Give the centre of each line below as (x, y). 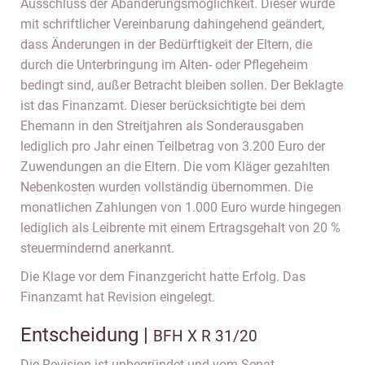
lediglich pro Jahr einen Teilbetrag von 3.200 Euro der (173, 146)
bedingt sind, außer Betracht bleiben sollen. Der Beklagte (182, 85)
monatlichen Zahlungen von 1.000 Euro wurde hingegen (181, 207)
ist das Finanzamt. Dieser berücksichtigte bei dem (163, 106)
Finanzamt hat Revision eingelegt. (118, 297)
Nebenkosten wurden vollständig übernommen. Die (167, 187)
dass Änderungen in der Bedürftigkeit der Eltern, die (166, 44)
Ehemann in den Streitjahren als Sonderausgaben (162, 126)
